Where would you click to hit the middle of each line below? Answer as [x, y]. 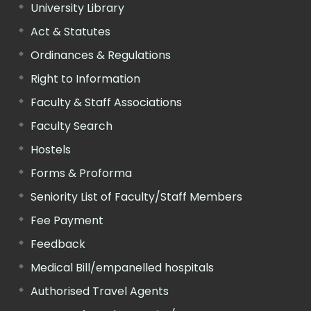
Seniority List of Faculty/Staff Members [136, 196]
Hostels [51, 149]
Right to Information [85, 78]
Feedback [58, 244]
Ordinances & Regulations [101, 55]
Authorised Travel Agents [100, 291]
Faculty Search [72, 126]
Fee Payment [67, 220]
